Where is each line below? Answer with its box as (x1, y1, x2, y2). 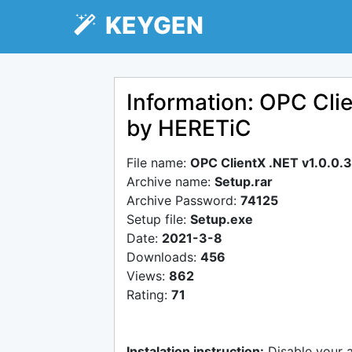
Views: (126, 268, 169, 284)
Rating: (126, 287, 171, 302)
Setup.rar (214, 174, 273, 189)
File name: (126, 155, 190, 170)
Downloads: (126, 249, 200, 265)
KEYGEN (96, 11, 204, 39)
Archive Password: (126, 192, 240, 208)
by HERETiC (126, 115, 251, 141)
